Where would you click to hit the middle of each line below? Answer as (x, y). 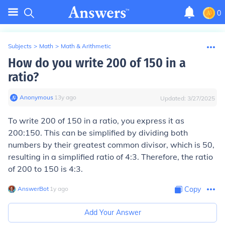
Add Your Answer (113, 212)
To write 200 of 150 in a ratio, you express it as (96, 121)
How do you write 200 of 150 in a (97, 63)
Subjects (20, 46)
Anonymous (36, 97)
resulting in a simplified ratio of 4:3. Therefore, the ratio (110, 157)
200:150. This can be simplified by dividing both (98, 133)
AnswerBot (33, 189)
